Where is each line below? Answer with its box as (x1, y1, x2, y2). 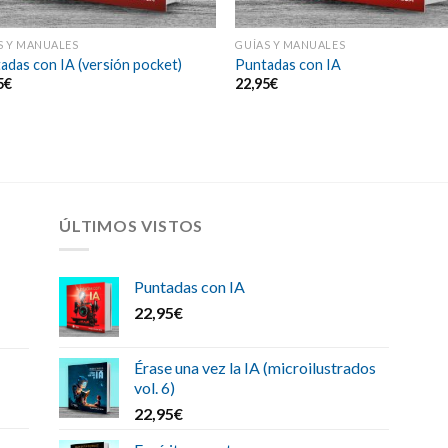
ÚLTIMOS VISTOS (59, 215, 204, 235)
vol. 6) (134, 378, 175, 398)
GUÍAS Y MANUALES (235, 38, 346, 52)
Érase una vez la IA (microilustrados (134, 358, 376, 378)
